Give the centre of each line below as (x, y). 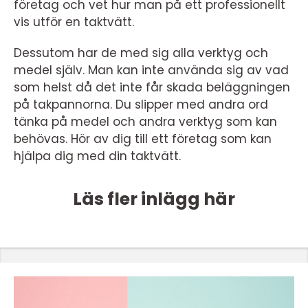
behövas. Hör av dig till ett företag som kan (143, 139)
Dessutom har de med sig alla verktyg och (141, 53)
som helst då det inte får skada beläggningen (152, 87)
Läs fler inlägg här (154, 199)
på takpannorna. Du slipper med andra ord (141, 104)
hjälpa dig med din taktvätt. (97, 156)
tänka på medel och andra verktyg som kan (145, 121)
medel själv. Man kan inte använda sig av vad (151, 70)
